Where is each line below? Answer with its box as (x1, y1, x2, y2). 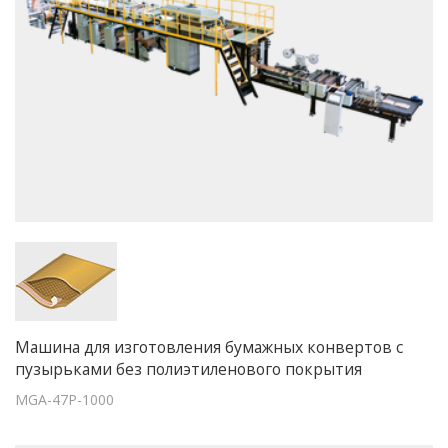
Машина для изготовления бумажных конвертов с (15, 336, 403, 359)
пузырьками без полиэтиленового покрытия (15, 358, 362, 381)
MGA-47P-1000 (15, 390, 114, 410)
